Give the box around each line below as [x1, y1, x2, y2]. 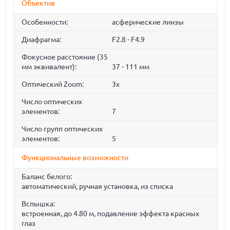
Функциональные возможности [22, 154, 129, 162]
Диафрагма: [22, 35, 62, 44]
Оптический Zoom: [22, 80, 84, 89]
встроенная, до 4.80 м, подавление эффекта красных [22, 209, 200, 218]
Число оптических [22, 98, 83, 106]
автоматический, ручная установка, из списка [22, 182, 174, 191]
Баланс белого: [22, 172, 72, 181]
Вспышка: [22, 200, 55, 208]
